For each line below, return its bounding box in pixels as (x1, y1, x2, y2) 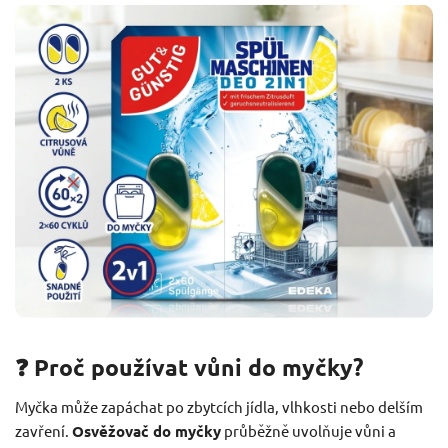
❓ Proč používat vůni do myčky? (15, 353, 363, 383)
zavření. (15, 421, 72, 441)
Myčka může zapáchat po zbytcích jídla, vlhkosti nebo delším (15, 397, 423, 417)
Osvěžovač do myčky (72, 421, 221, 442)
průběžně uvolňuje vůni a (221, 421, 396, 441)
